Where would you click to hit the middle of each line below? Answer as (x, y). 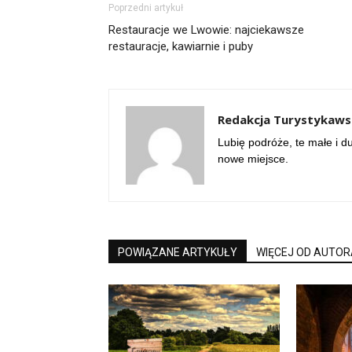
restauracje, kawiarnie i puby (181, 46)
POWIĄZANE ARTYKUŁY (178, 252)
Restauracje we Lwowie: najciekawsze (206, 30)
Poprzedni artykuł (146, 8)
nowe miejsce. (253, 159)
